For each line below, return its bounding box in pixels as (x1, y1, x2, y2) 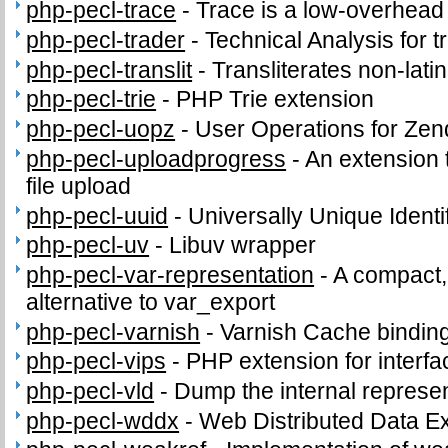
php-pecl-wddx (26, 407, 180, 434)
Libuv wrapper (169, 232, 317, 259)
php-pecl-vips (26, 348, 167, 375)
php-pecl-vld (26, 377, 155, 404)
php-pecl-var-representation (26, 261, 315, 288)
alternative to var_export (26, 288, 276, 315)
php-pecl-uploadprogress (26, 145, 287, 172)
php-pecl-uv (26, 232, 150, 259)
